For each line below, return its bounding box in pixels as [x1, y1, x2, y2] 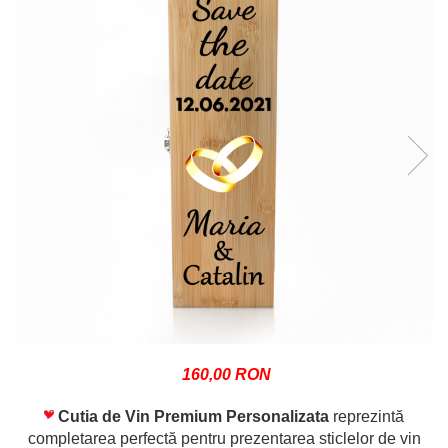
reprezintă [329, 408, 404, 425]
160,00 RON [181, 366, 271, 383]
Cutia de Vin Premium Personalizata [58, 408, 329, 425]
